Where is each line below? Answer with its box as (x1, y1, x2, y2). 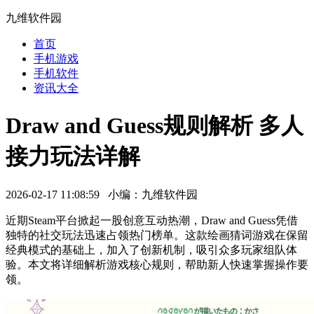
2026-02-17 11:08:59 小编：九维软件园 (6, 188, 198, 200)
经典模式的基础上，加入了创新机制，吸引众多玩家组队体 (6, 243, 297, 256)
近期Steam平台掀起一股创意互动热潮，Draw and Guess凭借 (6, 214, 298, 226)
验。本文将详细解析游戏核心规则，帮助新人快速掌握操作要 (6, 258, 308, 271)
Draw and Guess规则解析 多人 (6, 113, 303, 139)
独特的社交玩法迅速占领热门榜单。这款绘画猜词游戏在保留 (6, 228, 308, 241)
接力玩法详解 (6, 144, 140, 170)
